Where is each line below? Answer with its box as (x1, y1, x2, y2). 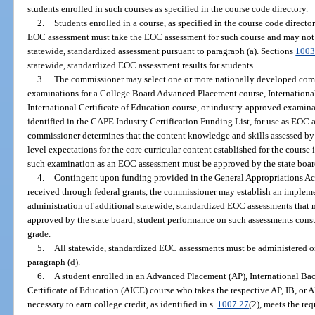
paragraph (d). (27, 256, 81, 267)
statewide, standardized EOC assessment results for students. (27, 59, 256, 70)
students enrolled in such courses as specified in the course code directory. (27, 3, 309, 14)
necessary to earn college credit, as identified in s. (27, 298, 218, 309)
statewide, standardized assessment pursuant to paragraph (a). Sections (27, 45, 296, 56)
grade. (27, 228, 51, 239)
